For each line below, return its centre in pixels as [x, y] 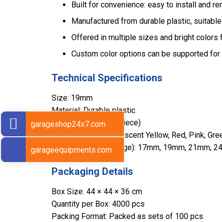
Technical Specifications [107, 78]
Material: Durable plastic [93, 111]
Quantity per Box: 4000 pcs [98, 204]
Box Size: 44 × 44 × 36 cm [97, 192]
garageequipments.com [71, 150]
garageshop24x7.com [68, 124]
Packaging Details [92, 172]
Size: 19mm [72, 98]
